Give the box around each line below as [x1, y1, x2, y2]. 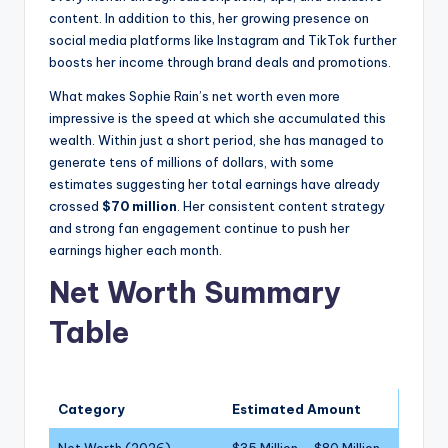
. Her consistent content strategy [177, 198, 385, 215]
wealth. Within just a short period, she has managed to [49, 132, 384, 149]
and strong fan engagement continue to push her [49, 220, 350, 237]
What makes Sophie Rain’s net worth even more [49, 88, 340, 105]
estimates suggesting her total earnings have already [49, 176, 380, 193]
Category [58, 401, 125, 418]
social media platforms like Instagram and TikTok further [49, 32, 397, 49]
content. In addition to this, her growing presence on [49, 10, 369, 27]
